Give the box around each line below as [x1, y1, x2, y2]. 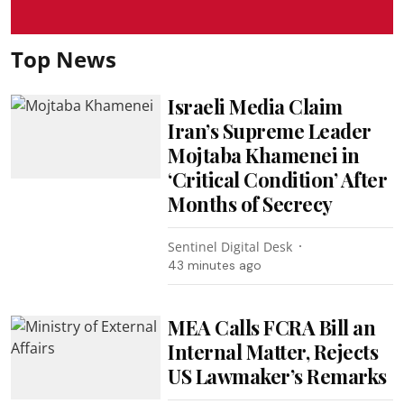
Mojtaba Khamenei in [168, 141, 360, 169]
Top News [11, 43, 116, 74]
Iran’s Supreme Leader [168, 116, 372, 144]
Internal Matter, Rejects [168, 337, 379, 365]
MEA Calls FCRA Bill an [168, 313, 376, 341]
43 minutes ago [168, 256, 262, 273]
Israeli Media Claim [168, 92, 343, 120]
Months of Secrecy [168, 189, 333, 217]
